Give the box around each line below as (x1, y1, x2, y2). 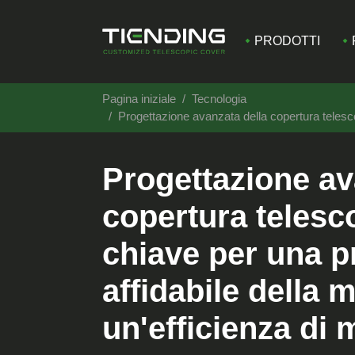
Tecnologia (192, 92, 246, 105)
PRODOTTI (254, 33, 320, 48)
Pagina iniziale (102, 92, 176, 105)
